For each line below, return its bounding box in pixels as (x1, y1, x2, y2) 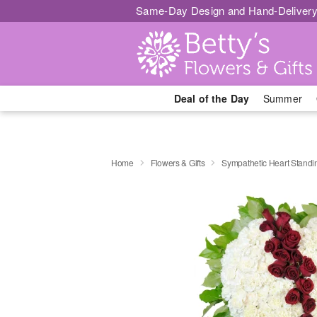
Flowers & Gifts (150, 156, 205, 168)
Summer (263, 91, 302, 105)
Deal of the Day (173, 91, 249, 105)
